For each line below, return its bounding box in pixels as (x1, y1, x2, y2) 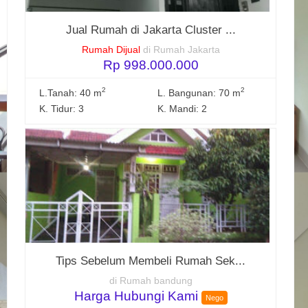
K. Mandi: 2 (157, 103, 208, 114)
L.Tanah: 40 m (39, 87, 102, 98)
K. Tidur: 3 (39, 103, 85, 114)
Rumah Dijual (81, 44, 140, 55)
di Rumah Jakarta (142, 44, 220, 55)
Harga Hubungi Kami (74, 288, 201, 303)
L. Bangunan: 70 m (157, 87, 241, 98)
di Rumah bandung (109, 275, 192, 286)
